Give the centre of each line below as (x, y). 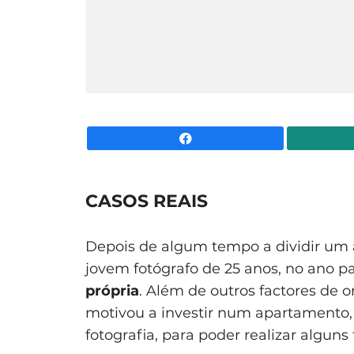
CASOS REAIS (147, 201)
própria (112, 290)
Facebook (313, 138)
